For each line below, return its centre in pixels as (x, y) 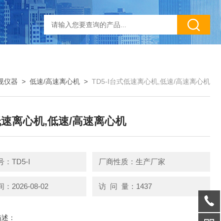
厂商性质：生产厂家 (132, 162)
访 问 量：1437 (125, 186)
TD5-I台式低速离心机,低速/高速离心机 (151, 81)
